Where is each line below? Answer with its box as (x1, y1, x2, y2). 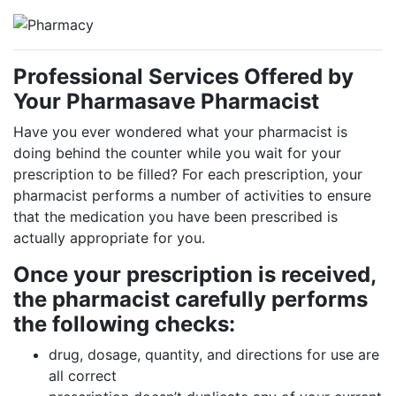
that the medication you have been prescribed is (13, 208, 338, 225)
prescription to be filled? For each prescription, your (13, 165, 362, 183)
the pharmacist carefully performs (13, 286, 368, 312)
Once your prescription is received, (13, 262, 376, 287)
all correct (49, 367, 117, 385)
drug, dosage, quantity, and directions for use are (49, 346, 379, 363)
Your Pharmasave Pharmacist (13, 88, 319, 114)
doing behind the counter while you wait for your (13, 144, 341, 162)
